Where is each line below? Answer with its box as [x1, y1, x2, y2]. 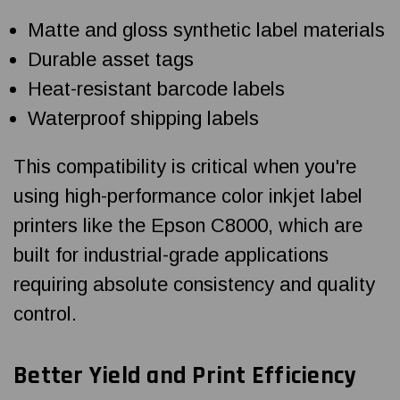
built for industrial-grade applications [13, 243, 329, 266]
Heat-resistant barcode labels [28, 77, 286, 100]
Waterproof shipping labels [28, 106, 260, 129]
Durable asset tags [28, 47, 195, 71]
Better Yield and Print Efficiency [13, 359, 356, 392]
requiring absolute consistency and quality [13, 272, 375, 296]
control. [13, 302, 77, 325]
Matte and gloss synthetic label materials [28, 18, 386, 41]
